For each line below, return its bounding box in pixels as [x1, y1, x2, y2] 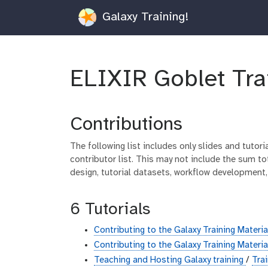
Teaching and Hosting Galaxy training [94, 255, 246, 265]
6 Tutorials [70, 200, 150, 218]
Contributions [70, 114, 182, 135]
